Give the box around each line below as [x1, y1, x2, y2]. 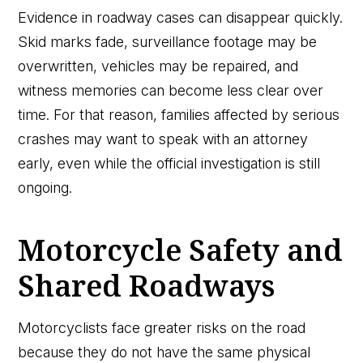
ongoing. [18, 178, 73, 196]
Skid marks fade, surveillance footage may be [18, 32, 318, 50]
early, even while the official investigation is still [18, 154, 321, 172]
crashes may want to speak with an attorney [18, 130, 309, 147]
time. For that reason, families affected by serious [18, 105, 340, 123]
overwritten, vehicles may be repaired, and [18, 57, 299, 75]
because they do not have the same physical [18, 343, 311, 361]
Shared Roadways [18, 265, 275, 305]
